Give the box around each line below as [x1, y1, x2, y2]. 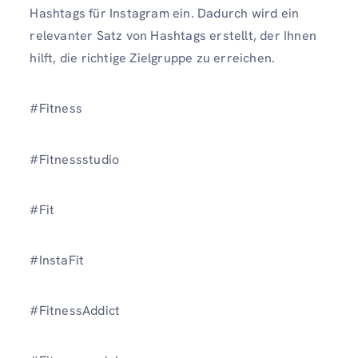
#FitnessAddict [30, 302, 121, 320]
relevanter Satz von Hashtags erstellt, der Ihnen [30, 27, 316, 45]
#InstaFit [30, 251, 85, 268]
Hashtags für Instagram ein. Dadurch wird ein [30, 5, 300, 22]
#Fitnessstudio [30, 150, 120, 168]
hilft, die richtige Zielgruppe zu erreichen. [30, 50, 276, 67]
